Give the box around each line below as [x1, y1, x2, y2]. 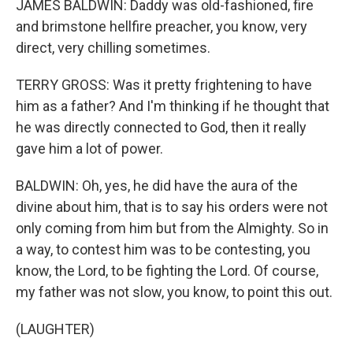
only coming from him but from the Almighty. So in [16, 220, 329, 236]
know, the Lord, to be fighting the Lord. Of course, [16, 262, 318, 279]
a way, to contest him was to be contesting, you [16, 241, 310, 258]
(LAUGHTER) [16, 321, 95, 337]
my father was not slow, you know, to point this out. [16, 284, 333, 300]
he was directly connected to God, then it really [16, 119, 307, 136]
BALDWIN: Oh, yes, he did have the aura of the [16, 177, 298, 194]
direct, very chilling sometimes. [16, 39, 210, 56]
